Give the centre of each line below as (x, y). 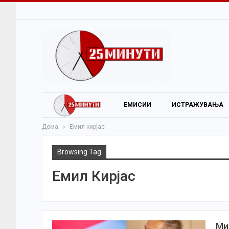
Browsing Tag (79, 152)
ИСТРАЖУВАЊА (198, 105)
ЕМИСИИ (138, 105)
